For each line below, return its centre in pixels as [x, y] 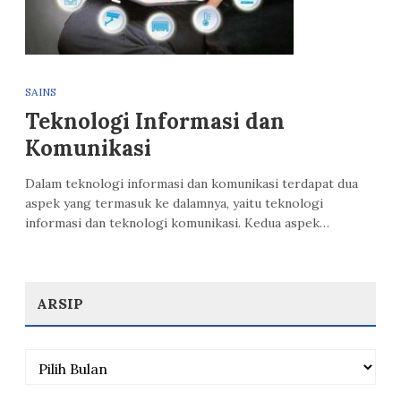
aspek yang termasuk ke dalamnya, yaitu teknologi [174, 203]
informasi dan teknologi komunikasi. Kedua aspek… [177, 223]
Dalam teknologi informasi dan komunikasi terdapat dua [192, 183]
